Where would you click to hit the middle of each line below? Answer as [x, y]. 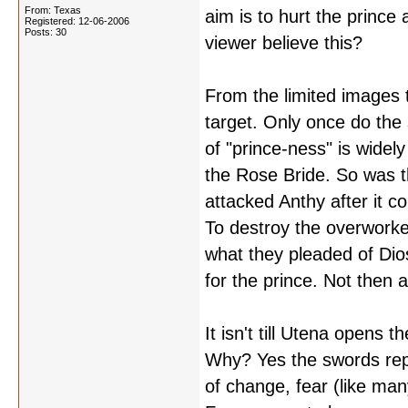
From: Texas [53, 10]
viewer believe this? [284, 43]
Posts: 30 [46, 32]
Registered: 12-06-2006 [77, 21]
